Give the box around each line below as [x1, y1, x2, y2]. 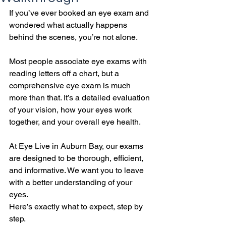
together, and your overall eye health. [9, 117, 141, 127]
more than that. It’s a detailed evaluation [9, 93, 152, 102]
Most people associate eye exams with [9, 56, 149, 66]
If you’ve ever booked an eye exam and [9, 8, 151, 18]
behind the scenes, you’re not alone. [9, 32, 138, 42]
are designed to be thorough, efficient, [9, 153, 145, 163]
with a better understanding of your [9, 178, 134, 187]
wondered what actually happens [9, 20, 129, 30]
